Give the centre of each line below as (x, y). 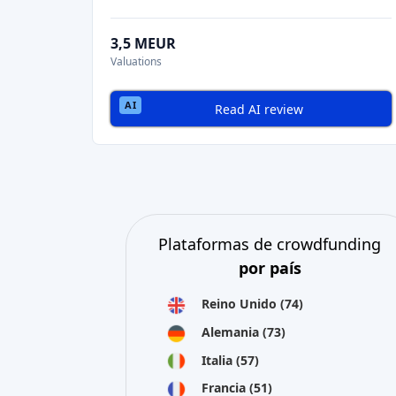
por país (270, 268)
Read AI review (259, 109)
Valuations (136, 61)
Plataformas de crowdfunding (270, 244)
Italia (219, 360)
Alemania (232, 331)
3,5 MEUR (143, 43)
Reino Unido (241, 304)
